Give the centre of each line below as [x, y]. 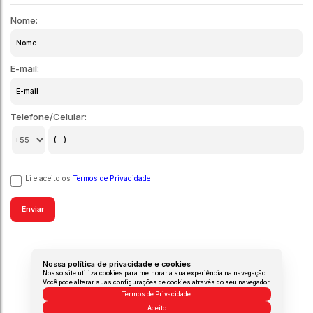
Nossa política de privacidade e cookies [116, 264]
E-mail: [25, 69]
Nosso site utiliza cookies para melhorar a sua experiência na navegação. [155, 273]
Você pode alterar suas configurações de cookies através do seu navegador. [156, 282]
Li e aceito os [48, 179]
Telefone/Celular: [49, 117]
